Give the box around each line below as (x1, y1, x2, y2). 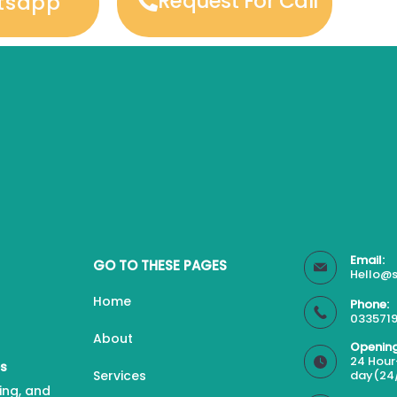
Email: (350, 251, 385, 269)
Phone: (350, 296, 390, 314)
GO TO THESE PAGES (93, 256, 228, 276)
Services (93, 367, 147, 385)
